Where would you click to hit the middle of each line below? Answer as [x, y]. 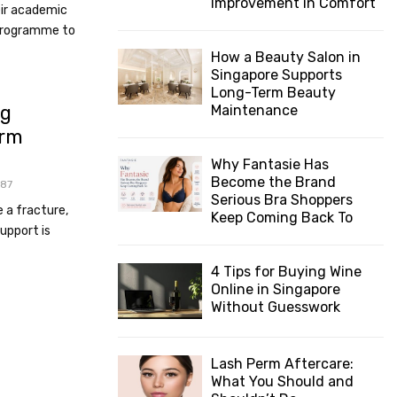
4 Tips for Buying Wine [286, 272]
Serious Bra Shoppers [282, 200]
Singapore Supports [276, 75]
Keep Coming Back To [282, 218]
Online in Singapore [276, 289]
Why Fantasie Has [270, 164]
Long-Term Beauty [273, 93]
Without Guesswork [276, 307]
